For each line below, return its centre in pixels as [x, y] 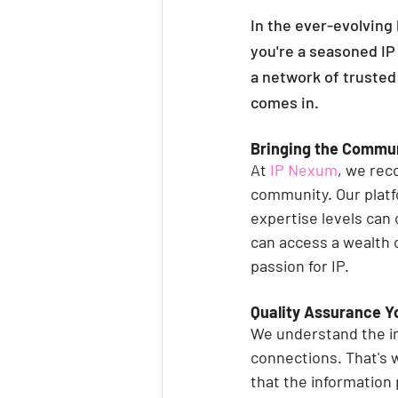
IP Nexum [304, 169]
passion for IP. [300, 265]
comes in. [285, 102]
